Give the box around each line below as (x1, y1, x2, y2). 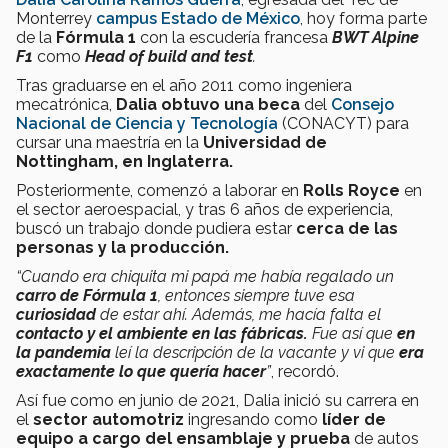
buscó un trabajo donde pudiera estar (16, 218, 296, 238)
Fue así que (312, 323, 397, 343)
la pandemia (16, 342, 111, 362)
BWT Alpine (332, 27, 419, 47)
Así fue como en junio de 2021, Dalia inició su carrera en (16, 390, 419, 410)
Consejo (331, 94, 394, 114)
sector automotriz (33, 409, 184, 429)
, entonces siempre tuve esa (158, 285, 355, 305)
